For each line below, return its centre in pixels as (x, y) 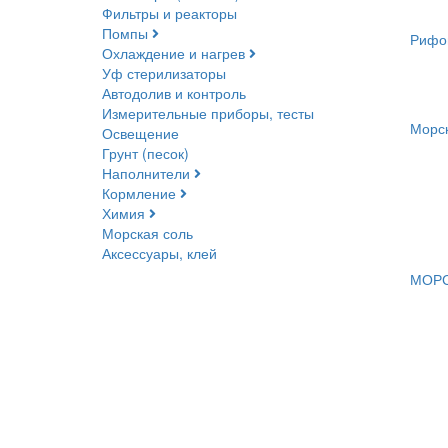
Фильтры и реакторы (169, 13)
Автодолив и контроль (174, 93)
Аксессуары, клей (159, 253)
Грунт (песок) (145, 153)
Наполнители (146, 173)
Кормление (139, 193)
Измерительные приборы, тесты (208, 113)
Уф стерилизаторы (164, 73)
